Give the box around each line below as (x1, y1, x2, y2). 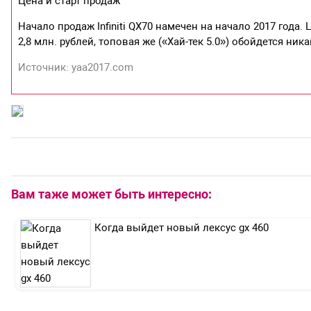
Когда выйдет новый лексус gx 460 (94, 221, 269, 235)
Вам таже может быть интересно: (11, 187, 212, 202)
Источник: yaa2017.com (18, 61, 134, 74)
